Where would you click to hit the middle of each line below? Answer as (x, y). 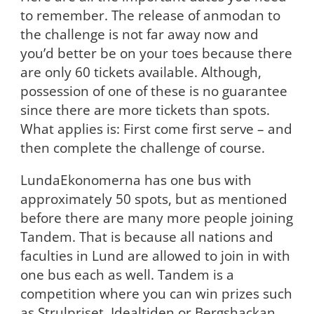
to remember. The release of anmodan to (150, 15)
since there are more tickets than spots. (145, 110)
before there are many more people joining (156, 218)
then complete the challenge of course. (142, 148)
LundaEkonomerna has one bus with (136, 180)
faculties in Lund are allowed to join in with (155, 256)
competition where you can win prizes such (156, 294)
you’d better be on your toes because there (156, 53)
